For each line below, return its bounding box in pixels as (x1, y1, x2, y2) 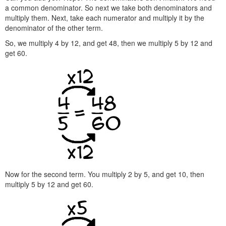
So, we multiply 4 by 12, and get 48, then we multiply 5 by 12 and (5, 38, 212, 48)
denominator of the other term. (5, 23, 103, 33)
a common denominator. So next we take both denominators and (5, 3, 212, 13)
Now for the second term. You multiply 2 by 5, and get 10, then (5, 169, 204, 179)
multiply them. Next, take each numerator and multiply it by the (5, 13, 204, 23)
